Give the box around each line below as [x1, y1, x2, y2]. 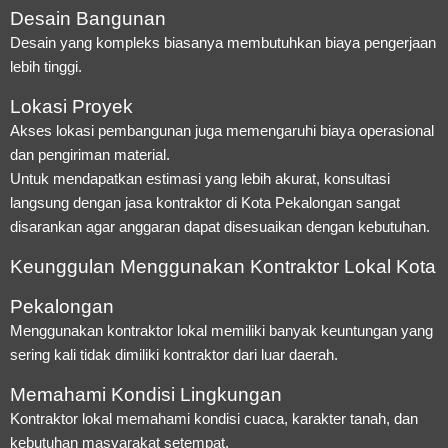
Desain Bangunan [10, 7, 166, 29]
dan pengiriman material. [10, 145, 170, 163]
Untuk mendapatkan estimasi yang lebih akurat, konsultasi [10, 169, 390, 187]
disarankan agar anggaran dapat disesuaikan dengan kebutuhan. [10, 217, 430, 235]
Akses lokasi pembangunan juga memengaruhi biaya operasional [10, 121, 434, 139]
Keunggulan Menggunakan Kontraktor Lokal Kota [10, 255, 436, 277]
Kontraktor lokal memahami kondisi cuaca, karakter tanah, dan [10, 409, 418, 427]
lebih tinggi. [10, 57, 82, 75]
